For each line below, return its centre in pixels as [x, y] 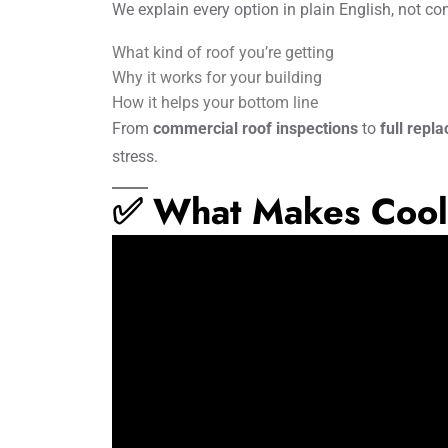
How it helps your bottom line [215, 102]
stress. [135, 156]
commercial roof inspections [255, 128]
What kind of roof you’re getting [223, 52]
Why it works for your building [217, 77]
